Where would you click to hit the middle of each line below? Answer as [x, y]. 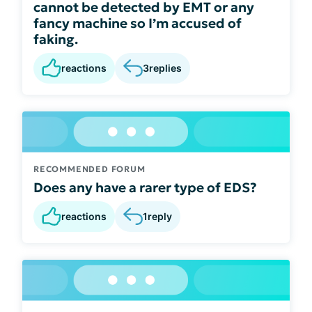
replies [165, 68]
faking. [56, 39]
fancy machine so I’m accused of [138, 23]
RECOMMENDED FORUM [89, 169]
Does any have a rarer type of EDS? [145, 187]
